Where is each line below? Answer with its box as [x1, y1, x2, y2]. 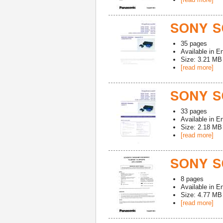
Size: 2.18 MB [181, 123, 222, 131]
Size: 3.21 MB [181, 56, 222, 63]
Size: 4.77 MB [181, 191, 222, 199]
